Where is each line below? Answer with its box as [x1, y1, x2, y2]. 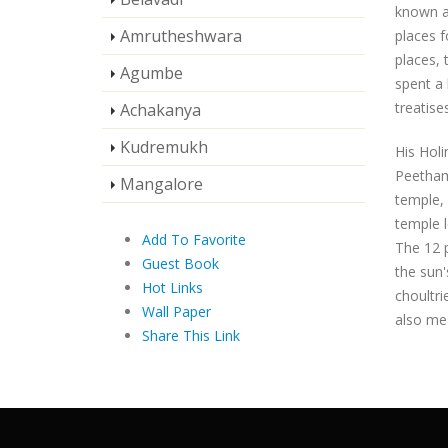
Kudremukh [120, 136, 208, 158]
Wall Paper [142, 302, 211, 321]
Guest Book [142, 254, 219, 273]
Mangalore [120, 173, 203, 195]
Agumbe [120, 62, 183, 84]
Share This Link [142, 326, 240, 345]
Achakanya [120, 99, 201, 121]
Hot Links [142, 278, 203, 297]
